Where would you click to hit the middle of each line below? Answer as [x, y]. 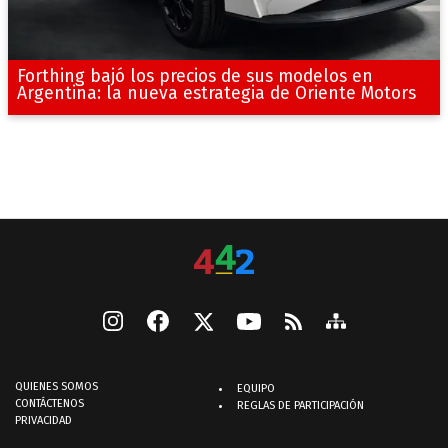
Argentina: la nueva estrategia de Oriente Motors [216, 93]
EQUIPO [256, 389]
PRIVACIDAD [43, 421]
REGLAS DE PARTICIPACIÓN [300, 406]
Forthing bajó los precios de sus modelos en [194, 76]
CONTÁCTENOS [49, 404]
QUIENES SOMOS [56, 387]
